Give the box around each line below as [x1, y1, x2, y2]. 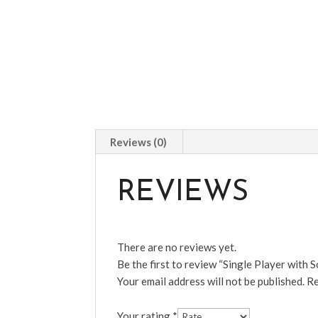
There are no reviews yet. [117, 241, 237, 253]
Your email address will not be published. [117, 275, 305, 287]
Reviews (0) [110, 136, 168, 148]
